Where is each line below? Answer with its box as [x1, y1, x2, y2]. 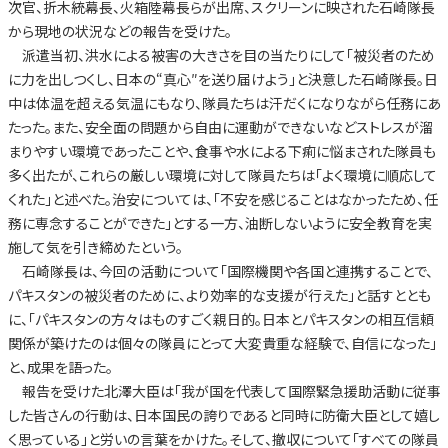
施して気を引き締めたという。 [7, 237, 183, 258]
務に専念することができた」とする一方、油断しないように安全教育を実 [7, 213, 432, 234]
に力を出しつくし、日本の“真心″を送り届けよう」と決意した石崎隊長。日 [7, 69, 438, 90]
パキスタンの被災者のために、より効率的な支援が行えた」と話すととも [7, 285, 431, 306]
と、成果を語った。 [7, 357, 113, 378]
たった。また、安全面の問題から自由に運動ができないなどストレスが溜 [7, 117, 433, 138]
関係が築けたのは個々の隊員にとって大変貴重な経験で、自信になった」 [7, 333, 437, 354]
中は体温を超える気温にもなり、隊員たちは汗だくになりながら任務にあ [7, 93, 441, 114]
